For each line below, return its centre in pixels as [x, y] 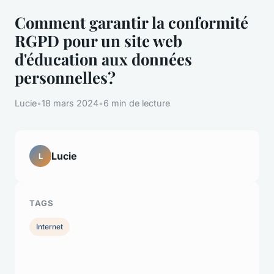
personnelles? [65, 77]
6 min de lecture [137, 103]
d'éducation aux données [103, 59]
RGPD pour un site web [98, 41]
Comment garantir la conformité [131, 22]
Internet [50, 227]
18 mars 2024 [70, 103]
